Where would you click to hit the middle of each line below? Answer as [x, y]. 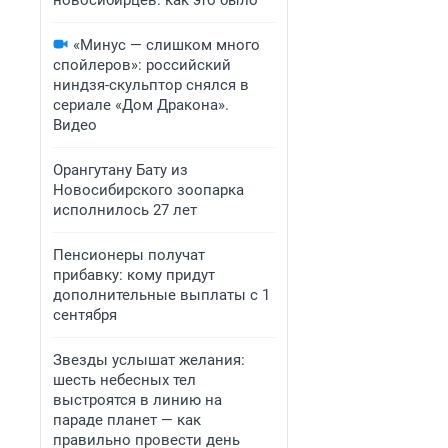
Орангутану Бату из [120, 170]
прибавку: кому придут [134, 275]
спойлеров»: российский [142, 65]
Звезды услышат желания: [149, 360]
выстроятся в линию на [137, 400]
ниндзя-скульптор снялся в [151, 85]
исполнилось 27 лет [125, 210]
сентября [85, 315]
